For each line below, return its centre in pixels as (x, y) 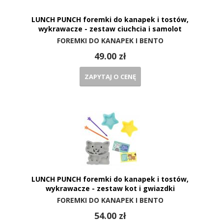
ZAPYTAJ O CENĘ (110, 76)
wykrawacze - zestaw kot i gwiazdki (110, 188)
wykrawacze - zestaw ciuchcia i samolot (110, 28)
